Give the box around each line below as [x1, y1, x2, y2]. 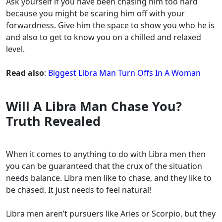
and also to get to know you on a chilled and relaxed [6, 32, 201, 43]
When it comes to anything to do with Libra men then [6, 149, 206, 160]
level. [6, 44, 25, 55]
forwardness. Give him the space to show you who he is [6, 20, 215, 31]
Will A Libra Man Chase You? [6, 98, 182, 115]
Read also [6, 67, 44, 79]
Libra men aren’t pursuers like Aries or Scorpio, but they [6, 208, 216, 220]
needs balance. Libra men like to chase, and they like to [6, 172, 212, 184]
